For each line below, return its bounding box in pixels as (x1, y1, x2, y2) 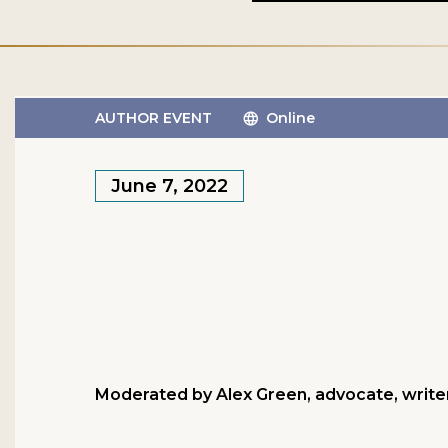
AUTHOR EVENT (95, 109, 212, 127)
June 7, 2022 (111, 175, 228, 197)
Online (266, 109, 316, 127)
